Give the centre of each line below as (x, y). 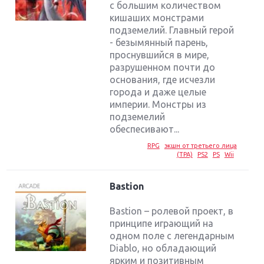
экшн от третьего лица (200, 145)
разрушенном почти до (163, 67)
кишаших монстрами (157, 17)
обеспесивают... (145, 129)
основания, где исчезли (163, 79)
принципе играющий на (162, 224)
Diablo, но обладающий (163, 248)
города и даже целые (158, 92)
